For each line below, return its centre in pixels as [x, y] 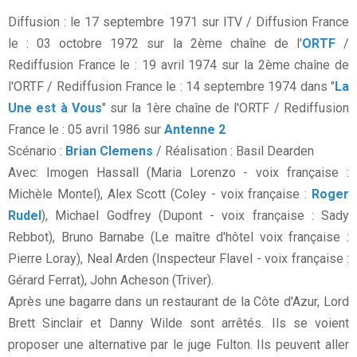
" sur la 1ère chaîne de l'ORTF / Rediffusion [226, 108]
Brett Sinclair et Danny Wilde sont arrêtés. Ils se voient [178, 324]
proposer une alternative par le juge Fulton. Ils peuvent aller [178, 345]
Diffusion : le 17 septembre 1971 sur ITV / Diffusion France [178, 22]
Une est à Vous [55, 108]
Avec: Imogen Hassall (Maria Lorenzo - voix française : [178, 173]
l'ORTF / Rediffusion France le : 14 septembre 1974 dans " [171, 87]
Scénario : [37, 151]
